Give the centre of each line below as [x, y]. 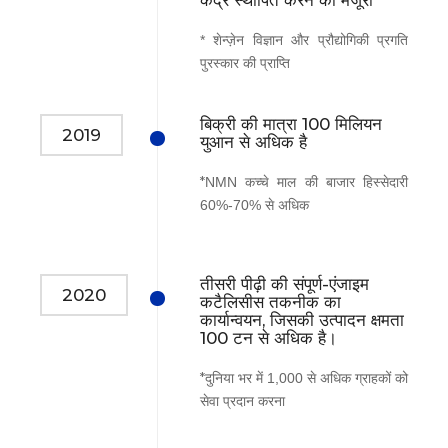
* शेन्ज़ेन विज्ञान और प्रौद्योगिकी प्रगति [304, 39]
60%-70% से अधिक [254, 204]
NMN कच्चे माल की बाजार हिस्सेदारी [306, 181]
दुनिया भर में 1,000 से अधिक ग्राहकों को [306, 377]
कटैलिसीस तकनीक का [270, 301]
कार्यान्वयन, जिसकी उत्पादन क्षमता [302, 319]
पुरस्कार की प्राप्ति [245, 62]
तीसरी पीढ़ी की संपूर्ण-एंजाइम [284, 283]
